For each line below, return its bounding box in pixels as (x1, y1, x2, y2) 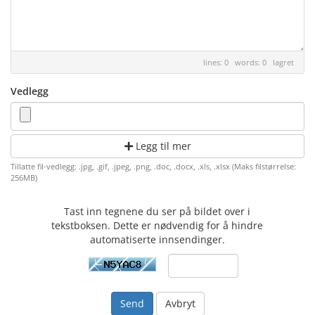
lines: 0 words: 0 (203, 57, 273, 67)
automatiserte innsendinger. (89, 233, 225, 246)
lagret (273, 57, 294, 67)
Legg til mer (132, 139, 191, 153)
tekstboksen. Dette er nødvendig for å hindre (51, 219, 264, 232)
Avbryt (165, 297, 195, 310)
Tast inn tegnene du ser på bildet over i (64, 205, 251, 218)
